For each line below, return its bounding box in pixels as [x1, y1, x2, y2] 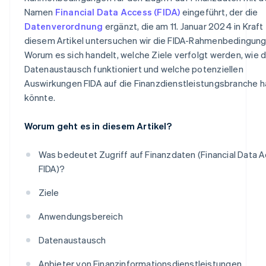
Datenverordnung [24, 20, 103, 32]
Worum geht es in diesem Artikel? [24, 119, 172, 132]
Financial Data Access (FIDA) [55, 5, 180, 18]
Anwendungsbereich [38, 210, 123, 222]
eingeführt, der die [180, 5, 258, 18]
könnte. [24, 91, 55, 103]
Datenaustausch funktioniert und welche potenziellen [24, 62, 243, 75]
